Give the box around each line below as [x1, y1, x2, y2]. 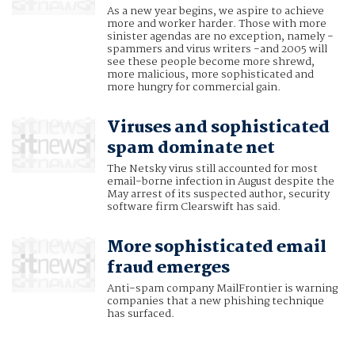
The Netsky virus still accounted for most [106, 160, 318, 178]
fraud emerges [106, 254, 230, 282]
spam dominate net [106, 135, 275, 162]
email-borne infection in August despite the [106, 173, 334, 191]
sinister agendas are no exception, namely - [106, 28, 334, 46]
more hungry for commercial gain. [106, 78, 281, 97]
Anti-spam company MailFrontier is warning [106, 280, 338, 298]
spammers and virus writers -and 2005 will [106, 40, 327, 59]
